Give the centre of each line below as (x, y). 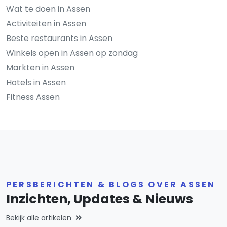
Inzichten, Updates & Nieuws (100, 199)
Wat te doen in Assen (48, 9)
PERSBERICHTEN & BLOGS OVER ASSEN (111, 185)
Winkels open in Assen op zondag (72, 53)
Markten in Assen (40, 68)
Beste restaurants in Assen (59, 39)
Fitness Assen (33, 97)
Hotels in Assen (36, 83)
